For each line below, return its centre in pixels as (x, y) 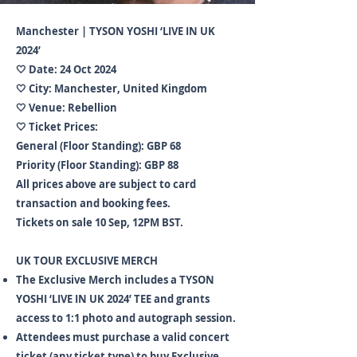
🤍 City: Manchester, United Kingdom (112, 88)
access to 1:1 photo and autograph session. (126, 318)
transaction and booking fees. (93, 203)
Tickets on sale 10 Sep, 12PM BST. (100, 222)
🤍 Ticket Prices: (57, 127)
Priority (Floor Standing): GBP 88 (97, 165)
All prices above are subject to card (106, 184)
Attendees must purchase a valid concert (123, 337)
